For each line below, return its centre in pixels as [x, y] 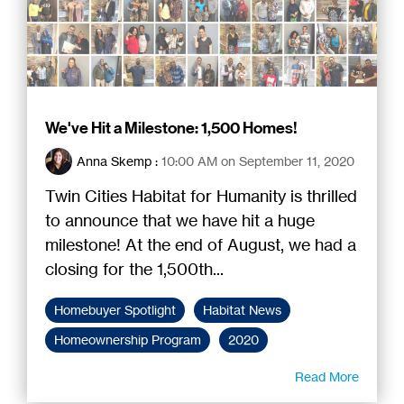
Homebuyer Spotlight [115, 310]
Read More [327, 376]
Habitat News [242, 310]
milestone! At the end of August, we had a [201, 244]
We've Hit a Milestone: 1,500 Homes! [171, 128]
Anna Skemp [114, 161]
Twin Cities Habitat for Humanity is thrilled [201, 195]
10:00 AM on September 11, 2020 [258, 161]
